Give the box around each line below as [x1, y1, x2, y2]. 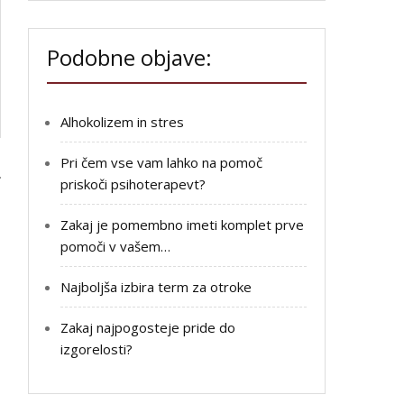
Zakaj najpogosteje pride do [60, 317, 235, 336]
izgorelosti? [60, 339, 133, 358]
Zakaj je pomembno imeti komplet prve [60, 215, 304, 234]
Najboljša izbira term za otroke [60, 277, 252, 296]
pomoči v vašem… [60, 236, 170, 255]
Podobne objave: [47, 41, 212, 72]
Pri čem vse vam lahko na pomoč [60, 152, 262, 171]
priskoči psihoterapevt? [60, 174, 206, 193]
